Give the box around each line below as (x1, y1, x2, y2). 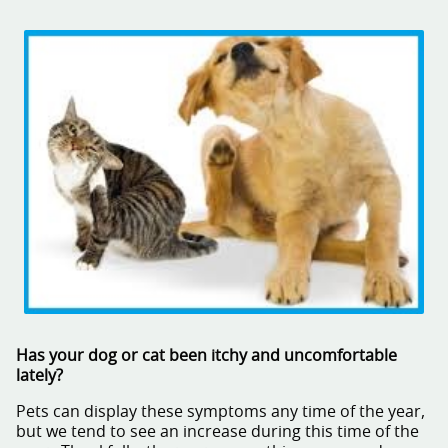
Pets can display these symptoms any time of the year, (16, 404, 425, 421)
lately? (16, 368, 63, 385)
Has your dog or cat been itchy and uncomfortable (16, 348, 397, 365)
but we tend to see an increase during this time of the (16, 424, 419, 441)
